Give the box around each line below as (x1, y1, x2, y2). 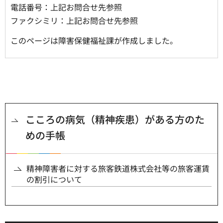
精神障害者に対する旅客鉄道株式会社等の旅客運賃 (26, 162, 210, 175)
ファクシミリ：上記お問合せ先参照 (10, 14, 138, 27)
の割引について (26, 173, 82, 186)
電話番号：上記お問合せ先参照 (10, 1, 122, 13)
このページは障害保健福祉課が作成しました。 (10, 34, 178, 47)
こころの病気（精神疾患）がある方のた (25, 112, 205, 127)
